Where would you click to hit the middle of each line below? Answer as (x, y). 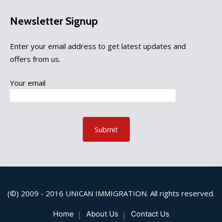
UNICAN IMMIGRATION (106, 194)
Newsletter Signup (54, 21)
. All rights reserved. (181, 194)
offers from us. (35, 59)
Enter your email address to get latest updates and (98, 46)
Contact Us (150, 214)
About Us (102, 214)
